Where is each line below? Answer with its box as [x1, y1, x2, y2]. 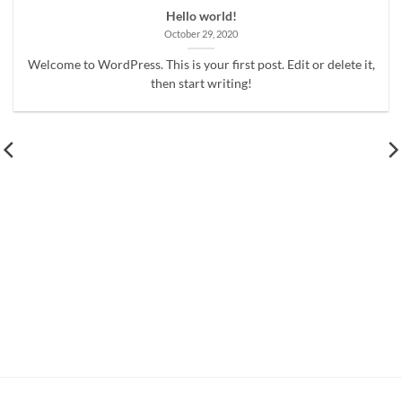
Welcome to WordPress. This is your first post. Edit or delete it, [27, 57, 375, 72]
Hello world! [165, 8, 237, 23]
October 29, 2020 [164, 28, 238, 40]
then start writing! [150, 75, 252, 91]
